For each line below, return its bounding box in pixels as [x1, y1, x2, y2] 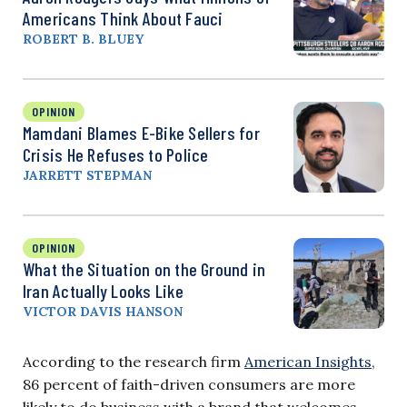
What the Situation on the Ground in [23, 257, 266, 280]
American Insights [244, 352, 372, 371]
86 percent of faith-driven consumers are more [23, 374, 355, 393]
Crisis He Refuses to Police [23, 143, 209, 165]
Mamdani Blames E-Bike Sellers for [23, 121, 260, 144]
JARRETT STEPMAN [23, 166, 152, 184]
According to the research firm [23, 352, 244, 371]
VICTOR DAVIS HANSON [23, 303, 183, 320]
